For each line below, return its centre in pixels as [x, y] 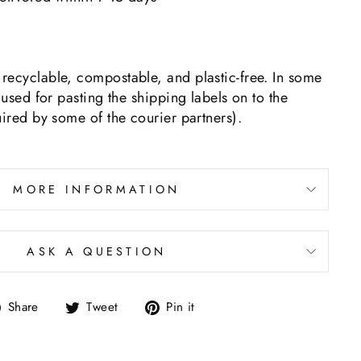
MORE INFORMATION [97, 189]
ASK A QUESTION [97, 251]
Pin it [180, 307]
